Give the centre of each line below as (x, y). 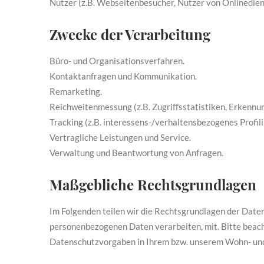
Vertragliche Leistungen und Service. (120, 137)
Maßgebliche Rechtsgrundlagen (153, 184)
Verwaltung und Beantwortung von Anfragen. (136, 153)
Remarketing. (76, 91)
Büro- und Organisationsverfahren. (117, 61)
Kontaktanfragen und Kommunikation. (123, 76)
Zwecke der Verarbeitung (130, 34)
